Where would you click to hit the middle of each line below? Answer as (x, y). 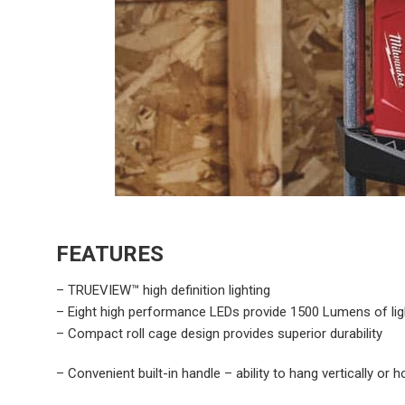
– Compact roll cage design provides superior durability (219, 334)
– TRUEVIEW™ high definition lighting (163, 291)
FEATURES (110, 254)
